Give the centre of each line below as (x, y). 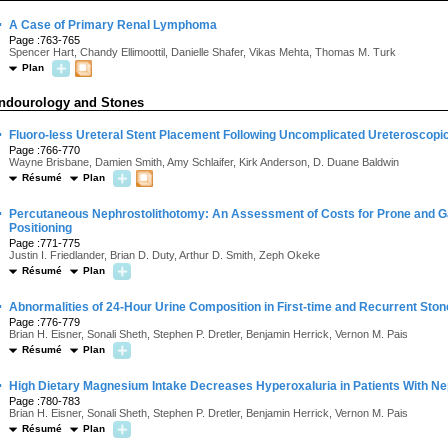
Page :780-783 (44, 401)
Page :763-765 (44, 40)
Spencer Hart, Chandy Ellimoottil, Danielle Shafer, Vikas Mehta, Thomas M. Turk (202, 52)
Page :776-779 (44, 322)
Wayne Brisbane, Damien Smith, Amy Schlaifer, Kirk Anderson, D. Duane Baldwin (204, 162)
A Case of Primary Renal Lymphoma (113, 25)
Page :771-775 (44, 243)
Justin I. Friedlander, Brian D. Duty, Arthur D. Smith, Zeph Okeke (164, 255)
